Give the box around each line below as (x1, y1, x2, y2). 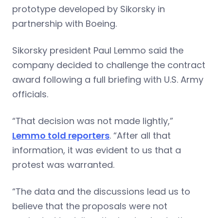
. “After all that (109, 129, 171, 142)
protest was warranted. (12, 158, 114, 171)
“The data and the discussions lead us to (12, 185, 190, 198)
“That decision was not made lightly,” (12, 114, 173, 127)
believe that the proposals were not (12, 200, 167, 212)
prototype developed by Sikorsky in (12, 2, 165, 15)
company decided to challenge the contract (12, 58, 205, 71)
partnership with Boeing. (12, 17, 117, 30)
